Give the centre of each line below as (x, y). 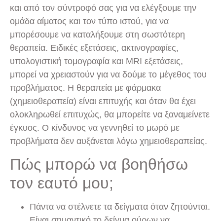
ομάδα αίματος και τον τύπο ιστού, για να (89, 21)
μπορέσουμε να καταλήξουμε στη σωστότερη (97, 34)
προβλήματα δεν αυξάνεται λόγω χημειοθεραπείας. (109, 141)
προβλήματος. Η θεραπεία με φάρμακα (85, 88)
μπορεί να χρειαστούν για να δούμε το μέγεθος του (108, 74)
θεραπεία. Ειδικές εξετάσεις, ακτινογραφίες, (94, 48)
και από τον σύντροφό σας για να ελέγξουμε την (103, 8)
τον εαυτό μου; (62, 183)
